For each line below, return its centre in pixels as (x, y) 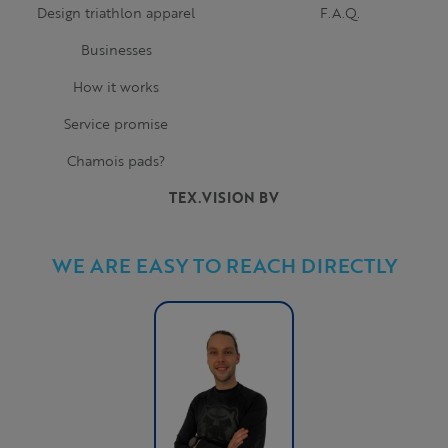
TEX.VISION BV (224, 197)
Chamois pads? (116, 160)
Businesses (116, 49)
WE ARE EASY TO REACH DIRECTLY (224, 264)
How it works (116, 86)
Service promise (116, 123)
